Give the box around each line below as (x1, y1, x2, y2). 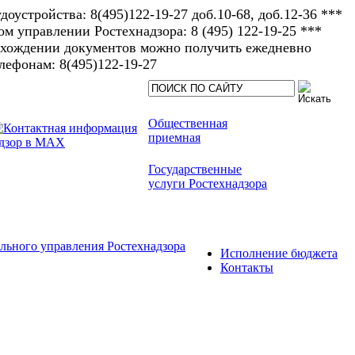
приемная (148, 131, 200, 144)
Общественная (148, 116, 227, 130)
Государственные (148, 162, 242, 176)
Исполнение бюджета (220, 246, 338, 260)
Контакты (220, 261, 273, 274)
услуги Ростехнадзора (148, 177, 267, 190)
